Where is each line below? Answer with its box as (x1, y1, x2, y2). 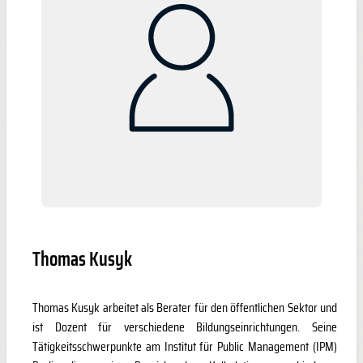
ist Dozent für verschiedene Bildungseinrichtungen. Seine (32, 317, 337, 338)
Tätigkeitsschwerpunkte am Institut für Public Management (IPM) (32, 336, 337, 357)
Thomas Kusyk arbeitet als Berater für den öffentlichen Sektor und (32, 297, 337, 318)
